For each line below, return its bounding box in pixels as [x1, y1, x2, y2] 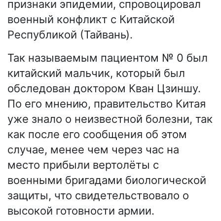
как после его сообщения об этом [7, 128, 187, 141]
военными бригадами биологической [7, 174, 206, 187]
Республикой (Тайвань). [7, 28, 133, 41]
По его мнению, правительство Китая [7, 97, 206, 110]
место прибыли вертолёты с [7, 158, 159, 172]
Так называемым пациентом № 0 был [7, 51, 208, 65]
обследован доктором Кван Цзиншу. [7, 82, 201, 95]
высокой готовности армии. [7, 204, 154, 218]
